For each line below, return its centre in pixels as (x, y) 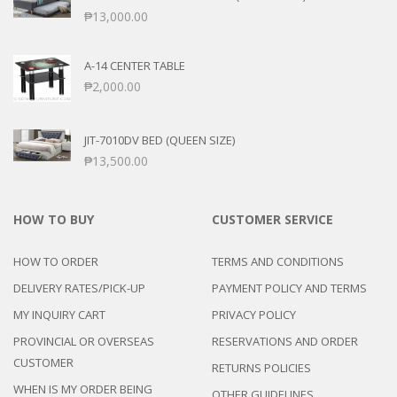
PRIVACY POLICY (254, 315)
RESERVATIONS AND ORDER (285, 342)
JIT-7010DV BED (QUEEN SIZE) (160, 140)
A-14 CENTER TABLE (135, 65)
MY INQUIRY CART (59, 315)
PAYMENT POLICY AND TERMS (289, 288)
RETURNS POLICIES (261, 368)
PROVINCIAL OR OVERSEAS (84, 342)
